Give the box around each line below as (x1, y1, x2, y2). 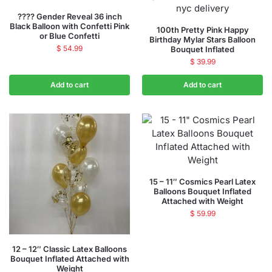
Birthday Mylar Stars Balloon (149, 35, 256, 44)
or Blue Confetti (39, 31, 100, 41)
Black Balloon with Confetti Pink (10, 21, 129, 31)
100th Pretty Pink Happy (156, 25, 249, 35)
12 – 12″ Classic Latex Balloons (12, 244, 127, 254)
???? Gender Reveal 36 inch (17, 12, 122, 21)
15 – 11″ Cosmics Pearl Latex (149, 177, 256, 186)
